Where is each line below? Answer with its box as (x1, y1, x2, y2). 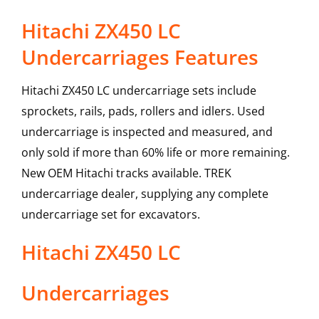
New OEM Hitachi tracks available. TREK (21, 165, 231, 182)
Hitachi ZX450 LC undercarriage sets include (21, 83, 256, 99)
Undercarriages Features (21, 43, 258, 71)
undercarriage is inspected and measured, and (21, 124, 273, 140)
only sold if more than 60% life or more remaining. (21, 145, 290, 161)
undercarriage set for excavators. (21, 206, 200, 223)
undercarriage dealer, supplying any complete (21, 186, 268, 202)
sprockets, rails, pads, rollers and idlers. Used (21, 103, 265, 120)
